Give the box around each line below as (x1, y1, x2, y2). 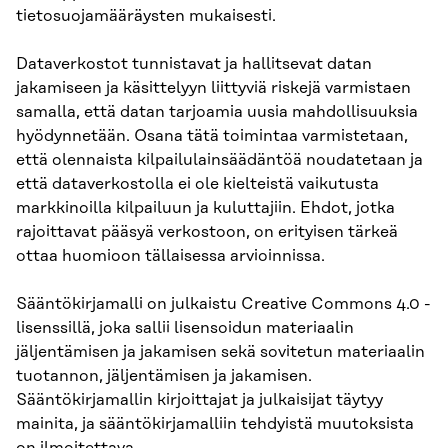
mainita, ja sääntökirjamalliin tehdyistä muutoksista (16, 414, 414, 433)
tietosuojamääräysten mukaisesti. (16, 6, 276, 25)
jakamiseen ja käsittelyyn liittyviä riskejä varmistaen (16, 78, 411, 97)
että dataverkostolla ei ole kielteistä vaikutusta (16, 174, 379, 193)
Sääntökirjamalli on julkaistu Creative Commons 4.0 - (16, 294, 431, 313)
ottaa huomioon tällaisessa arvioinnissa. (16, 246, 325, 265)
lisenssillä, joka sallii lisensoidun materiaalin (16, 318, 354, 337)
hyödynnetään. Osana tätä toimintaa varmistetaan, (16, 126, 408, 145)
